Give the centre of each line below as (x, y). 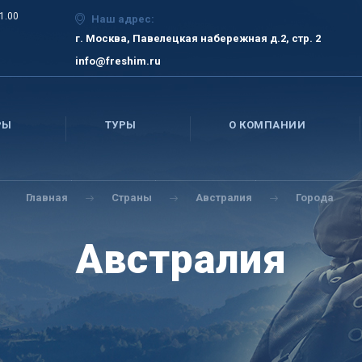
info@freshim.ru (118, 61)
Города (314, 198)
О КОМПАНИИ (267, 125)
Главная (46, 198)
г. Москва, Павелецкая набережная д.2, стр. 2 (198, 38)
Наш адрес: (122, 19)
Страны (131, 198)
